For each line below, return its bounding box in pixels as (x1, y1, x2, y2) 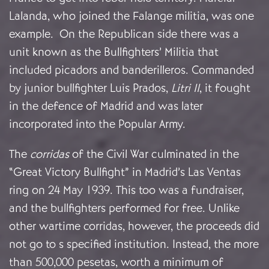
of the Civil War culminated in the (72, 147, 239, 162)
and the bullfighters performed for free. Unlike (9, 201, 240, 216)
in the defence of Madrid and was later (9, 98, 203, 114)
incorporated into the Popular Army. (9, 116, 186, 132)
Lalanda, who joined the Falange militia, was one (9, 8, 254, 24)
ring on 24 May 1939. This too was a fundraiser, (9, 183, 244, 198)
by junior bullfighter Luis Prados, (9, 80, 171, 96)
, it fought (199, 80, 250, 96)
